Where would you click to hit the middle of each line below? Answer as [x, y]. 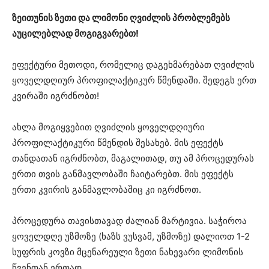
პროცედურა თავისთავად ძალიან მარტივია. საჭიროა [129, 220]
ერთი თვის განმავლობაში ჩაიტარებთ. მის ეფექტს [123, 174]
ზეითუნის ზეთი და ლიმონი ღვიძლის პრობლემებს [121, 17]
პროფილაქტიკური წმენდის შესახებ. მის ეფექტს [118, 142]
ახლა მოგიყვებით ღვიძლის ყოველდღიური [108, 127]
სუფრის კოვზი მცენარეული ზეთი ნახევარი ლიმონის [128, 252]
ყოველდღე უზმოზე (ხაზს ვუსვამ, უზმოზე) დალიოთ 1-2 [131, 236]
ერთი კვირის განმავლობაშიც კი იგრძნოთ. [107, 189]
